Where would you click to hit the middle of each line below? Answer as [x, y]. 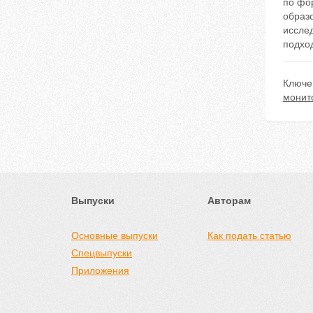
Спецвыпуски [102, 253]
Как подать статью [249, 235]
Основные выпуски [115, 235]
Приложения [100, 270]
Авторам [229, 201]
